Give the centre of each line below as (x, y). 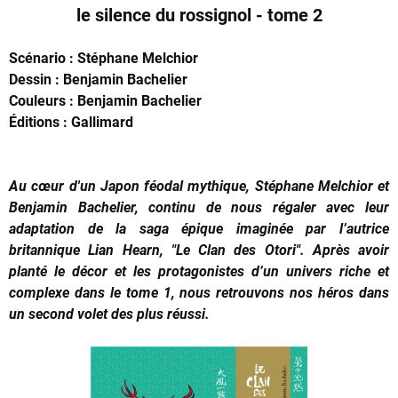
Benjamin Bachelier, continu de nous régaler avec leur (199, 207)
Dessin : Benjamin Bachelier (98, 79)
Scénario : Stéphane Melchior (103, 58)
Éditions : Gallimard (71, 122)
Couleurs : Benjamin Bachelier (105, 100)
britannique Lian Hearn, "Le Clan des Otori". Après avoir (199, 250)
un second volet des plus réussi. (109, 314)
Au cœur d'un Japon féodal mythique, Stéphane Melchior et (199, 186)
